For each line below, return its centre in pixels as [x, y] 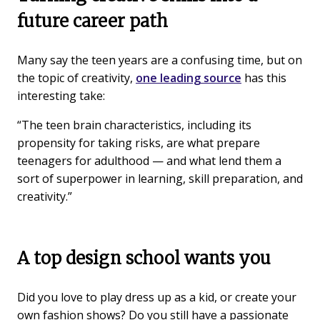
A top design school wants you [144, 259]
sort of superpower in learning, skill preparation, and [160, 179]
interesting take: [61, 96]
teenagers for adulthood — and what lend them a [149, 161]
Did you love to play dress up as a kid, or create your [157, 297]
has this [264, 78]
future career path [92, 21]
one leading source [189, 78]
